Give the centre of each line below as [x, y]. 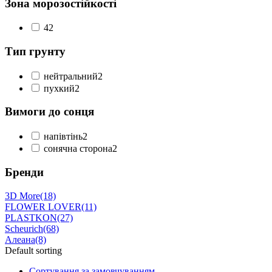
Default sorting [33, 250]
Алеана [20, 239]
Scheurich [24, 228]
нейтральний [71, 76]
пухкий [59, 88]
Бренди [24, 172]
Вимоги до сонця [49, 112]
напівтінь [63, 137]
